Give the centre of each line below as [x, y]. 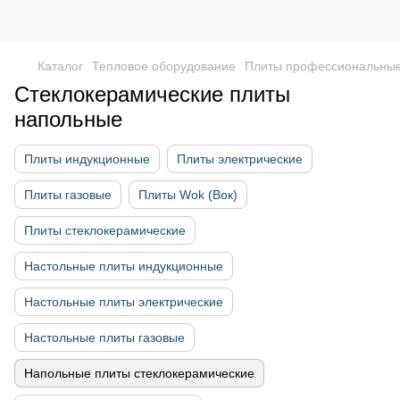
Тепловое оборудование [164, 66]
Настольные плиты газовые [104, 337]
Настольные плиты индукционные [124, 266]
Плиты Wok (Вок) [188, 195]
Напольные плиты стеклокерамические [139, 373]
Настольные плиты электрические [124, 302]
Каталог [60, 66]
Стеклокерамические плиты [152, 94]
